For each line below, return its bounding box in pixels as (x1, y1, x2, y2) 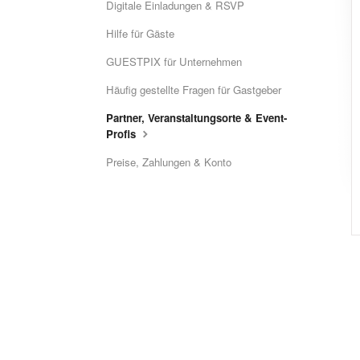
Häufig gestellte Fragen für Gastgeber (106, 82, 281, 97)
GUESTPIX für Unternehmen (106, 54, 242, 69)
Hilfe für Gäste (106, 26, 174, 41)
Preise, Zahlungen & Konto (106, 154, 231, 170)
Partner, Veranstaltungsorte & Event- (106, 110, 287, 125)
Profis (106, 126, 139, 141)
